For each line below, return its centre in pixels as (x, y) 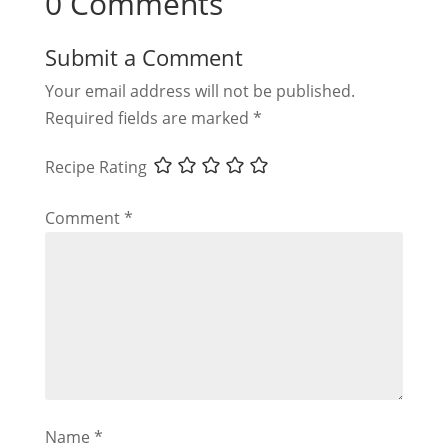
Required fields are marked (148, 117)
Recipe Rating (95, 166)
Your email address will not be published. (199, 90)
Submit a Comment (143, 56)
